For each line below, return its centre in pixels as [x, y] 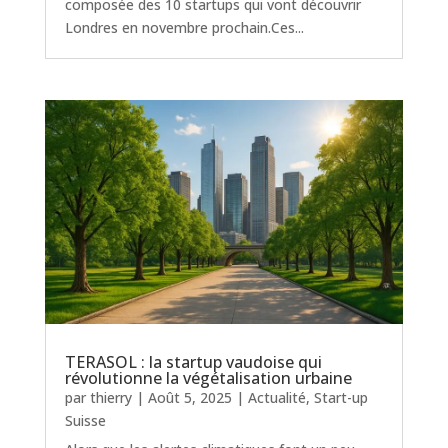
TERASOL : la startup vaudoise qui [193, 362]
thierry [110, 398]
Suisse [85, 421]
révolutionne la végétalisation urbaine [208, 378]
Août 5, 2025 [189, 398]
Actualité [276, 398]
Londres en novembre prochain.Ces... [184, 27]
